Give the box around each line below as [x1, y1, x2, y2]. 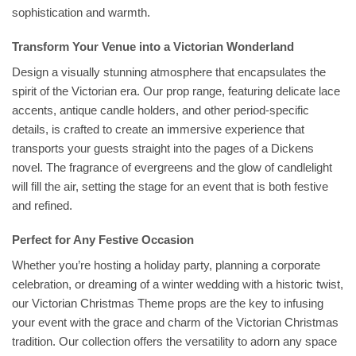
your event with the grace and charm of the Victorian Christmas [12, 315, 339, 329]
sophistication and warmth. [12, 5, 150, 19]
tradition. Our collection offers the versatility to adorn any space [12, 334, 337, 348]
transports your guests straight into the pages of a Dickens [12, 141, 314, 155]
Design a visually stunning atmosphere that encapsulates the [12, 64, 326, 79]
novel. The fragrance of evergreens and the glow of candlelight [12, 160, 332, 174]
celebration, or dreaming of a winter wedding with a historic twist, [12, 277, 343, 291]
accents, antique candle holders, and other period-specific [12, 103, 309, 117]
